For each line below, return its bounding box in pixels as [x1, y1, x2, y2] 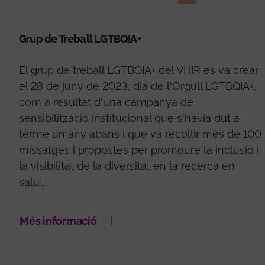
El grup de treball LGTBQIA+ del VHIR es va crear [19, 63, 258, 76]
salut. [19, 175, 48, 188]
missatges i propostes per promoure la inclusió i [19, 143, 259, 156]
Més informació [20, 214, 97, 227]
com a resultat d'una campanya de [19, 95, 193, 108]
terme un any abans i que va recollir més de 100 [19, 127, 261, 140]
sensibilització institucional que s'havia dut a [19, 111, 240, 124]
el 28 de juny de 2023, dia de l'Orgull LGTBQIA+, [19, 79, 256, 92]
